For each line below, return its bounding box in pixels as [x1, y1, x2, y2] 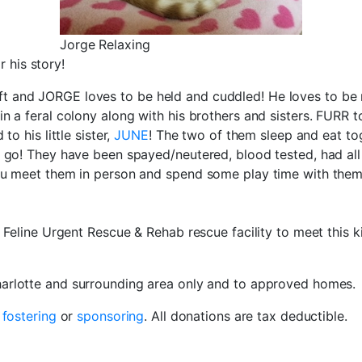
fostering [2, 307, 57, 324]
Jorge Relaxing [60, 36, 150, 53]
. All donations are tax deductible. [144, 307, 347, 324]
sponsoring [77, 307, 145, 324]
